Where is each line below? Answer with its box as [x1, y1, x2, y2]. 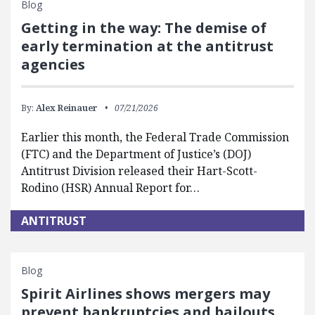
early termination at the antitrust [21, 37, 274, 56]
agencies [21, 55, 85, 74]
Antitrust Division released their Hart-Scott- [21, 163, 257, 179]
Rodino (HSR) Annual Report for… [21, 180, 200, 195]
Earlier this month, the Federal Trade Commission [21, 129, 289, 145]
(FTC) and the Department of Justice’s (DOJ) [21, 146, 251, 162]
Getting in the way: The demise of [21, 18, 266, 37]
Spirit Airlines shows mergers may [21, 284, 270, 303]
